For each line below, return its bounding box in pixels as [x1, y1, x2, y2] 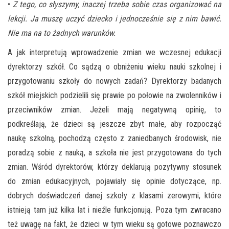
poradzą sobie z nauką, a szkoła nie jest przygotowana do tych [8, 147, 221, 157]
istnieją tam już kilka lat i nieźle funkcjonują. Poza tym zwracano [8, 204, 221, 215]
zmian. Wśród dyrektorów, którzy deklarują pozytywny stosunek [8, 162, 221, 172]
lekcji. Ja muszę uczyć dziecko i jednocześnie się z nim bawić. [8, 13, 221, 24]
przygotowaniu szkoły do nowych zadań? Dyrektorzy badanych [8, 76, 221, 86]
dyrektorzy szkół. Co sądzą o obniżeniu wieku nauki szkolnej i [8, 61, 221, 72]
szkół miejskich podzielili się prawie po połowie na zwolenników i [8, 90, 221, 100]
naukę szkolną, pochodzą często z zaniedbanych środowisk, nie [8, 133, 221, 143]
